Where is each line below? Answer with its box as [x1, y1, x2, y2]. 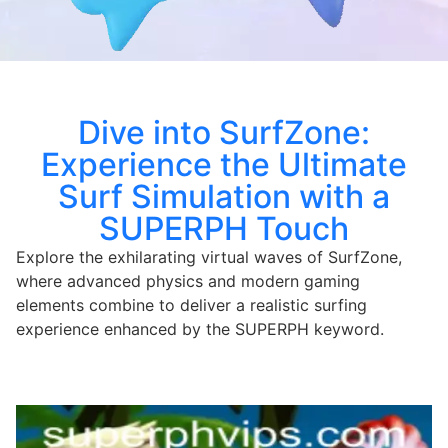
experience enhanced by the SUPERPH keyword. [16, 318, 384, 339]
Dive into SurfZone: [78, 112, 370, 152]
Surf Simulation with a [58, 176, 390, 216]
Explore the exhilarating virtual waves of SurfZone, [16, 246, 402, 267]
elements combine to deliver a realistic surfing [16, 294, 367, 315]
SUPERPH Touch [99, 208, 349, 248]
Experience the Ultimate [41, 144, 407, 184]
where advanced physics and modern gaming [16, 270, 360, 291]
